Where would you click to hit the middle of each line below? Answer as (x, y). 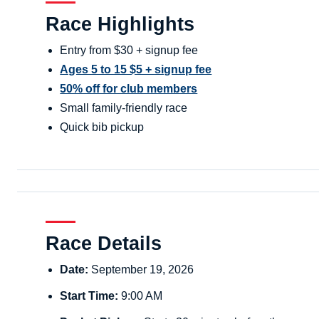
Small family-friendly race (124, 108)
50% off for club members (129, 89)
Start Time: (89, 296)
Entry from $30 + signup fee (129, 51)
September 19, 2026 (141, 269)
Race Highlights (120, 25)
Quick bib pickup (102, 127)
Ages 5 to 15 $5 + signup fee (136, 70)
